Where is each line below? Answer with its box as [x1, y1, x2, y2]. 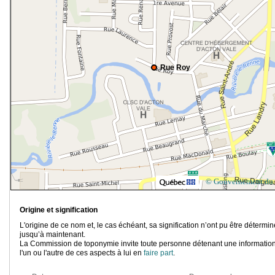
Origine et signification [20, 206, 98, 215]
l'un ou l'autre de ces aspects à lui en [20, 249, 144, 258]
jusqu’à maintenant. [20, 230, 85, 239]
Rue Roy [160, 63, 190, 72]
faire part [144, 249, 173, 258]
